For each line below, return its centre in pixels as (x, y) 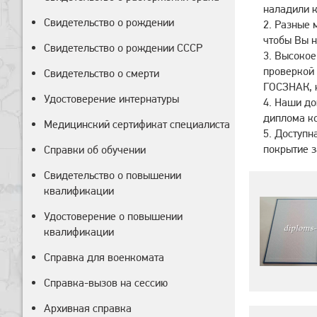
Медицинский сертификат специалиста (137, 124)
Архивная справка (88, 308)
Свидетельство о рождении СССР (123, 48)
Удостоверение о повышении (113, 216)
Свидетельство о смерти (102, 73)
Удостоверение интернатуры (111, 99)
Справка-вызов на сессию (106, 283)
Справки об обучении (95, 150)
